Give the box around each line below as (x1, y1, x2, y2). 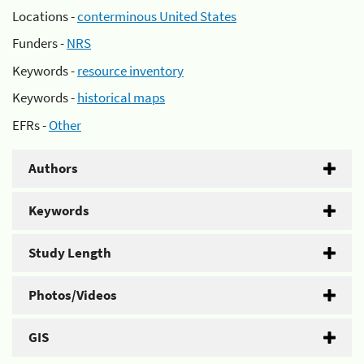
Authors (28, 158, 78, 177)
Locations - (12, 6, 77, 25)
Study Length (28, 243, 111, 262)
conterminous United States (77, 6, 236, 25)
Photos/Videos (28, 285, 117, 304)
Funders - (12, 34, 67, 52)
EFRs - (12, 115, 49, 134)
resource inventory (77, 61, 184, 80)
